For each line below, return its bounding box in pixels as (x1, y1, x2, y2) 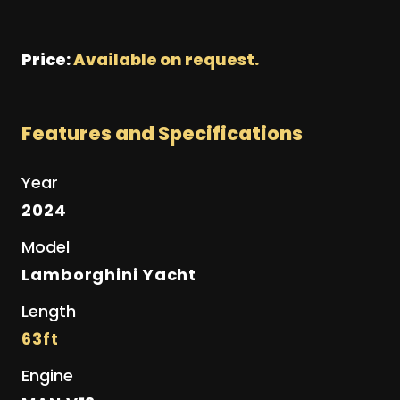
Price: (21, 47, 73, 71)
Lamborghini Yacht (21, 262, 197, 286)
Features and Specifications (21, 120, 303, 146)
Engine (21, 363, 73, 387)
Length (21, 299, 76, 322)
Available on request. (73, 47, 259, 71)
